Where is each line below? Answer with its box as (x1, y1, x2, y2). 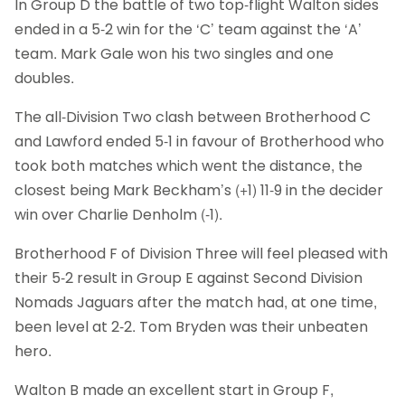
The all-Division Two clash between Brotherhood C (14, 106, 371, 127)
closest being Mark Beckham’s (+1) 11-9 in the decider (14, 179, 383, 201)
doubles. (14, 67, 74, 89)
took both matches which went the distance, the (14, 155, 363, 176)
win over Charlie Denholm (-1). (14, 203, 222, 225)
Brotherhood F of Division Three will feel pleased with (14, 242, 388, 264)
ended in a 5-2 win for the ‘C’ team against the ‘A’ (14, 18, 362, 40)
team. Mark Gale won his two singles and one (14, 42, 334, 64)
